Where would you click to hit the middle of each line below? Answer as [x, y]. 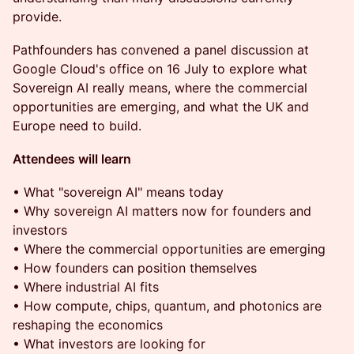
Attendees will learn [72, 159]
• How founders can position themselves [135, 268]
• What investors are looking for [109, 344]
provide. [37, 17]
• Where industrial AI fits [86, 287]
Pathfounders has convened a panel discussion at [161, 50]
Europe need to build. [77, 126]
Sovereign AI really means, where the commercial [160, 88]
